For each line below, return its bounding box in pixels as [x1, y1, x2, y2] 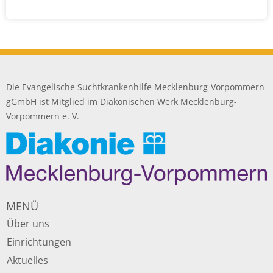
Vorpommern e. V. [6, 110, 79, 122]
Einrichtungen [7, 235, 71, 249]
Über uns [7, 216, 49, 230]
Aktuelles [7, 253, 48, 267]
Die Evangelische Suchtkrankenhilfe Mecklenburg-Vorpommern [6, 80, 264, 93]
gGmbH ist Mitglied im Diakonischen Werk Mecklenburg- [6, 95, 237, 107]
